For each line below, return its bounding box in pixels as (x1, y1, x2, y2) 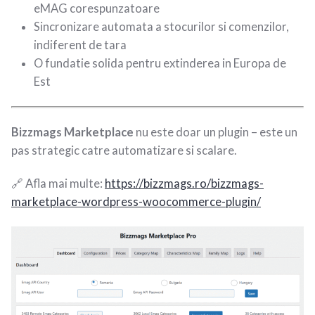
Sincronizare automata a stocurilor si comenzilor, (34, 20, 289, 34)
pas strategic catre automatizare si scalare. (11, 143, 237, 157)
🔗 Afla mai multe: (11, 176, 105, 191)
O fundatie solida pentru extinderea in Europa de (34, 56, 286, 71)
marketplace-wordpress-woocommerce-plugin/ (11, 195, 261, 210)
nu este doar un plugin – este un (134, 124, 297, 139)
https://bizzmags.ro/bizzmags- (105, 176, 264, 191)
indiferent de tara (34, 38, 127, 53)
